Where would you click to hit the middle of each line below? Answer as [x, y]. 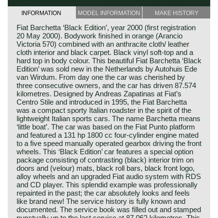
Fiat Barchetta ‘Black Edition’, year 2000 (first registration [106, 27]
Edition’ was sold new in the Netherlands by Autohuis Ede [107, 69]
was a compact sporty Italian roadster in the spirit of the [104, 110]
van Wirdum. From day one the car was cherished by [101, 77]
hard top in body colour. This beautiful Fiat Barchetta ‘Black [109, 60]
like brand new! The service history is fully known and [101, 201]
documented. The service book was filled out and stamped [109, 209]
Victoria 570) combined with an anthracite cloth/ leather [103, 44]
